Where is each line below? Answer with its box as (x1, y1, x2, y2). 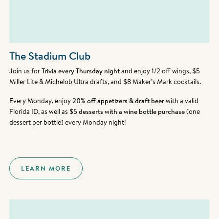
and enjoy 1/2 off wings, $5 (120, 66, 200, 76)
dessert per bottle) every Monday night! (9, 117, 127, 127)
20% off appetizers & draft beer (72, 96, 165, 106)
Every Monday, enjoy (9, 96, 73, 106)
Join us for (9, 66, 42, 76)
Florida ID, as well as (9, 107, 70, 116)
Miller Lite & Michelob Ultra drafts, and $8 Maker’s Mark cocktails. (9, 77, 201, 87)
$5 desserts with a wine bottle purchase (69, 107, 185, 116)
